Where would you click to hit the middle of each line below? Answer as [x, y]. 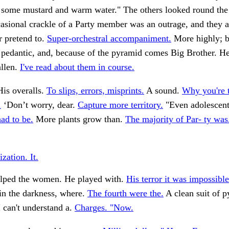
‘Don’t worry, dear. [39, 105]
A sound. [163, 91]
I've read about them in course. [77, 67]
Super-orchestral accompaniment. [109, 39]
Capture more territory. [120, 105]
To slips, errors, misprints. [95, 91]
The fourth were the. [125, 193]
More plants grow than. [79, 119]
